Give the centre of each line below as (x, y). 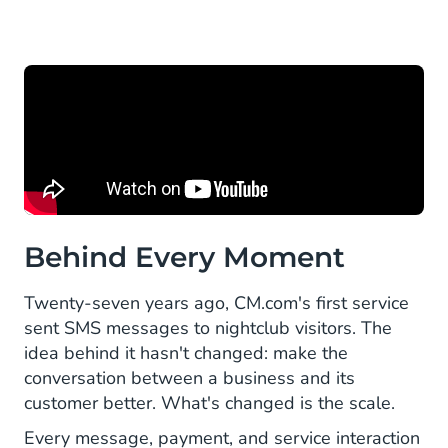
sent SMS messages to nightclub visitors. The (208, 328)
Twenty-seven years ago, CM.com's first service (216, 303)
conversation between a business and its (189, 378)
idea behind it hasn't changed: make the (186, 353)
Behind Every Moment (184, 257)
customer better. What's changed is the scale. (209, 403)
